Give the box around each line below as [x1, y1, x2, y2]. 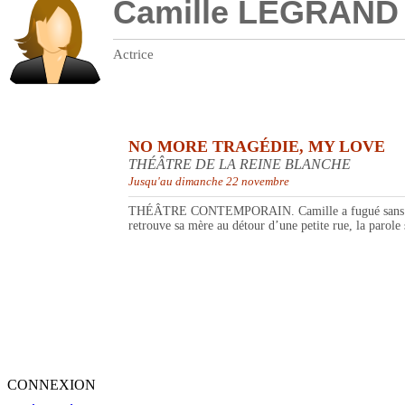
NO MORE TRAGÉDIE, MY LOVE [128, 137, 385, 156]
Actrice [113, 47, 154, 62]
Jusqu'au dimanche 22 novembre [128, 174, 289, 189]
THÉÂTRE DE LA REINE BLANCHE [128, 156, 351, 173]
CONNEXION [7, 377, 96, 393]
